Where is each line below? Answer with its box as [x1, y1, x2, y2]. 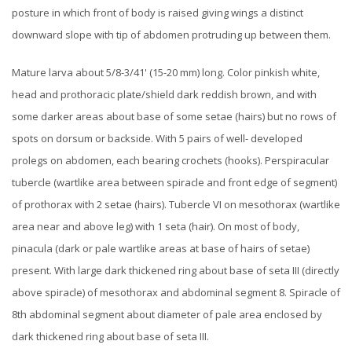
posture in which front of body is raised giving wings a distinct [12, 5, 303, 20]
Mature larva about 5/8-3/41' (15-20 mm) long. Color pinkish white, [12, 65, 320, 80]
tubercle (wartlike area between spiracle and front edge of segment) [12, 175, 337, 190]
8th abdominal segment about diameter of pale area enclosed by [12, 307, 322, 322]
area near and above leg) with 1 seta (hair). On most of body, [12, 219, 299, 234]
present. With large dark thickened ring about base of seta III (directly [12, 263, 339, 278]
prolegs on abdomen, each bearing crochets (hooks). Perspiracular [12, 153, 329, 168]
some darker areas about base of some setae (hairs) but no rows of [12, 109, 336, 124]
